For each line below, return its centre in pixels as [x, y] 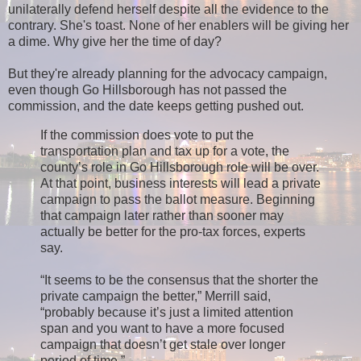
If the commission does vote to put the [147, 135]
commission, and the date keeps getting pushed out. [156, 106]
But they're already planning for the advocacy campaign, [168, 73]
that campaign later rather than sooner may [162, 215]
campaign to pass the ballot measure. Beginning [178, 199]
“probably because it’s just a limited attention [167, 312]
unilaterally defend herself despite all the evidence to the [168, 9]
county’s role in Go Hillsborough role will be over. [180, 167]
